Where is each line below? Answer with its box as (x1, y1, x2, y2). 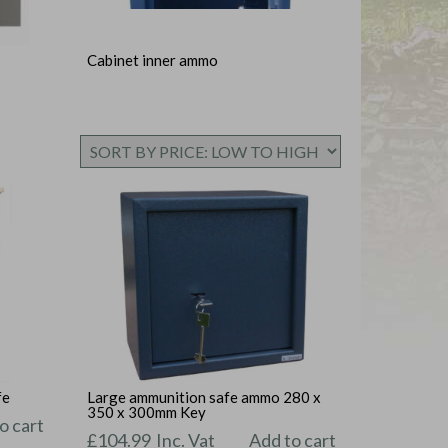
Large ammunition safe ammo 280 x (87, 388, 322, 407)
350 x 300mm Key (87, 403, 207, 422)
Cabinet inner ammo (87, 50, 219, 69)
